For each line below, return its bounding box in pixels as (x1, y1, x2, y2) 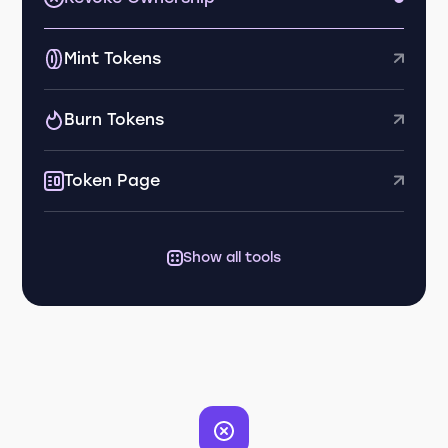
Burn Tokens (64, 110, 165, 129)
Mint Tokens (64, 49, 162, 68)
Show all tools (183, 249, 281, 266)
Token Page (64, 171, 161, 190)
